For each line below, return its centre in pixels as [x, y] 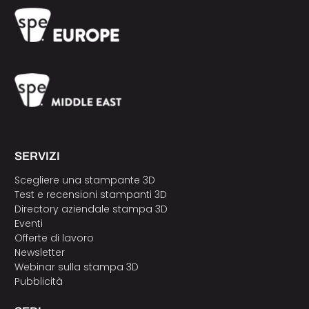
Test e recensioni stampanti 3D [90, 195]
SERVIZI [37, 157]
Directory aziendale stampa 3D [91, 209]
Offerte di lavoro [54, 238]
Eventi [28, 224]
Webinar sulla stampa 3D [78, 267]
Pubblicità [38, 282]
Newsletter [39, 253]
